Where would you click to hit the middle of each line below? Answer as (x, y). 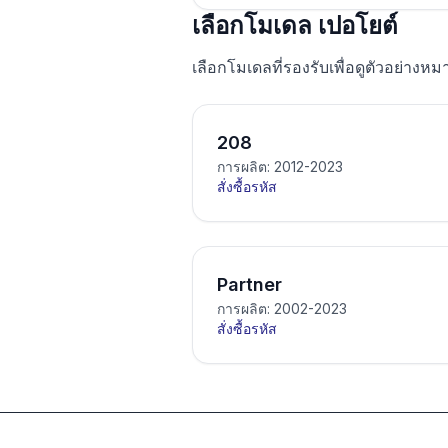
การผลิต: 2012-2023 (280, 166)
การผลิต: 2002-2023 (282, 308)
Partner (249, 284)
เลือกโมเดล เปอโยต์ (295, 25)
